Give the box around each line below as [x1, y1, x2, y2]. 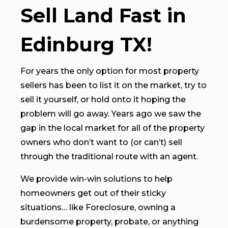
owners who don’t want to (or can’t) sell [20, 137, 182, 147]
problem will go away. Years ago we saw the [20, 108, 201, 119]
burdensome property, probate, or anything [20, 216, 198, 226]
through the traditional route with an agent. [20, 151, 198, 161]
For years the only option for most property [20, 66, 199, 76]
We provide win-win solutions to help [20, 174, 173, 184]
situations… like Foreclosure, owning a [20, 202, 176, 212]
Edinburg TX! [20, 32, 152, 56]
